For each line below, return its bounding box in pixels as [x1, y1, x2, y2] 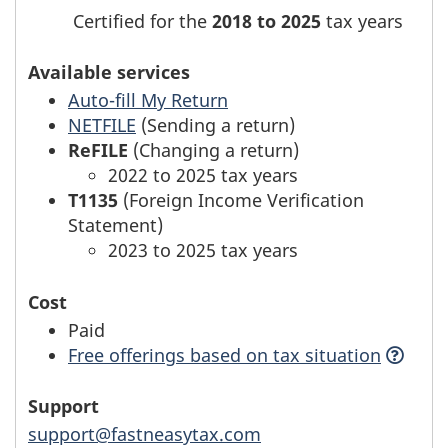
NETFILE [68, 113, 136, 138]
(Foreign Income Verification [118, 188, 364, 213]
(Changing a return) [128, 138, 299, 163]
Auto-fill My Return [68, 88, 228, 113]
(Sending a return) [136, 113, 295, 138]
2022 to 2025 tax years [108, 163, 298, 188]
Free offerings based [68, 342, 246, 367]
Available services [28, 60, 190, 85]
